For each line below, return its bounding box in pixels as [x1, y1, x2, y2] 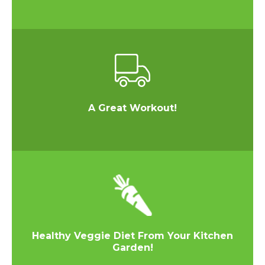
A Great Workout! [88, 102, 177, 114]
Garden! [112, 241, 153, 253]
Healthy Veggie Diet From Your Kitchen [32, 230, 233, 241]
